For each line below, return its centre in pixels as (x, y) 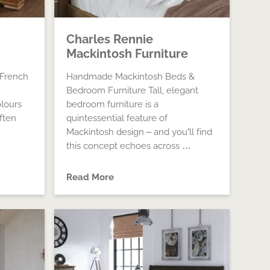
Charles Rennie (110, 39)
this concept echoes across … (129, 146)
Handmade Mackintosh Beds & (131, 77)
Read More (90, 177)
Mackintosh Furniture (127, 54)
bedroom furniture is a (113, 104)
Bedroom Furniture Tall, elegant (133, 90)
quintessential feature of (117, 118)
